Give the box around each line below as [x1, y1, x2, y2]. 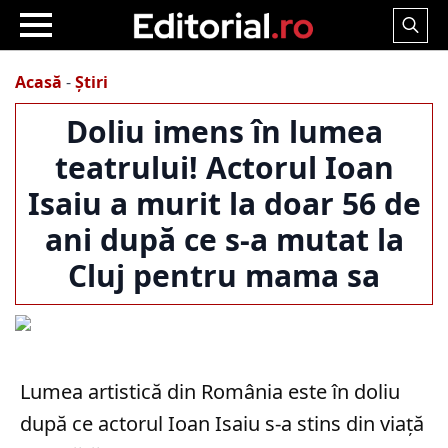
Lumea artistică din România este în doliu [20, 378, 400, 405]
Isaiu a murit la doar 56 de [27, 183, 421, 224]
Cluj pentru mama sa [68, 255, 380, 296]
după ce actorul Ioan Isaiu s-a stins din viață [20, 410, 424, 437]
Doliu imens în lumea [65, 111, 383, 152]
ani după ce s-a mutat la [44, 219, 404, 260]
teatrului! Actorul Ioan [54, 147, 394, 188]
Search [392, 41, 444, 64]
